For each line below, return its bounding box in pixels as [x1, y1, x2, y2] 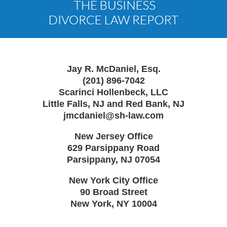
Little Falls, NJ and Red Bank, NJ [43, 98, 184, 109]
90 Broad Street [80, 186, 147, 197]
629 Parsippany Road [67, 142, 160, 153]
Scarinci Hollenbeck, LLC [59, 87, 168, 97]
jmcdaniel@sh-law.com [63, 110, 164, 121]
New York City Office [69, 175, 158, 185]
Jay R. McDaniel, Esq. [66, 63, 161, 74]
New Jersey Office [74, 131, 153, 141]
